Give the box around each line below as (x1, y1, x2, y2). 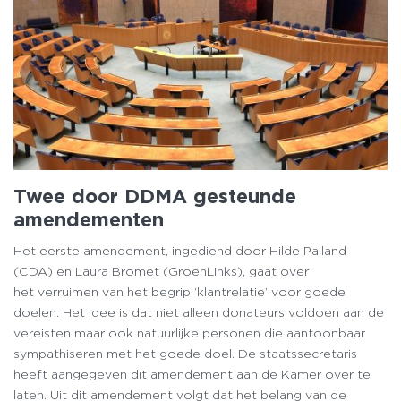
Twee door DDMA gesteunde (13, 183, 296, 208)
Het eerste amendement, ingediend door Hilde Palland (13, 243, 346, 258)
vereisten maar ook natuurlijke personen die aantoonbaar (13, 325, 365, 340)
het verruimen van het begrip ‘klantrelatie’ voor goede (13, 284, 346, 299)
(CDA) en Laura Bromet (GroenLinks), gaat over (13, 263, 309, 278)
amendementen (13, 207, 164, 231)
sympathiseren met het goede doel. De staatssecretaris (13, 346, 357, 361)
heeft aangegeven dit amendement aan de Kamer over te (13, 366, 371, 381)
